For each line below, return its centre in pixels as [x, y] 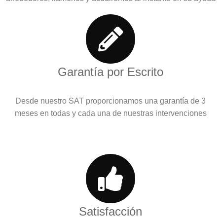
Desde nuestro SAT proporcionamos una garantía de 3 [110, 101]
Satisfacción [110, 212]
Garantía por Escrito [110, 72]
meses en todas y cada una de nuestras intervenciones [110, 113]
